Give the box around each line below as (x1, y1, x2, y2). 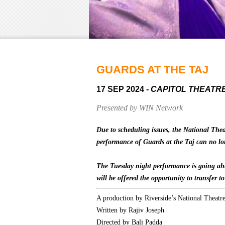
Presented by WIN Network (96, 103, 183, 112)
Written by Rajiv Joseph (96, 206, 164, 214)
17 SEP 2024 (96, 84, 146, 93)
